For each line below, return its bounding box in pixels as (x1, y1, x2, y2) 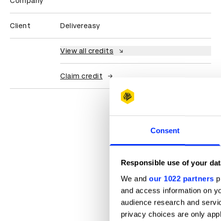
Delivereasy (60, 22, 100, 30)
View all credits (60, 47, 113, 55)
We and (120, 174, 149, 183)
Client (10, 22, 31, 30)
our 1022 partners (149, 174, 214, 183)
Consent (150, 126, 180, 135)
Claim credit (60, 72, 103, 80)
